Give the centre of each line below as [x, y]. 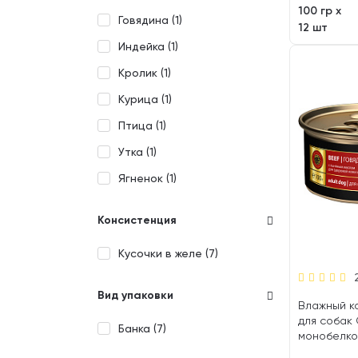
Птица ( [139, 125]
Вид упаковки [135, 295]
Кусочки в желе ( [163, 253]
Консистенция [137, 220]
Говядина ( [147, 20]
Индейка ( [145, 46]
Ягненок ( [144, 178]
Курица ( [141, 99]
